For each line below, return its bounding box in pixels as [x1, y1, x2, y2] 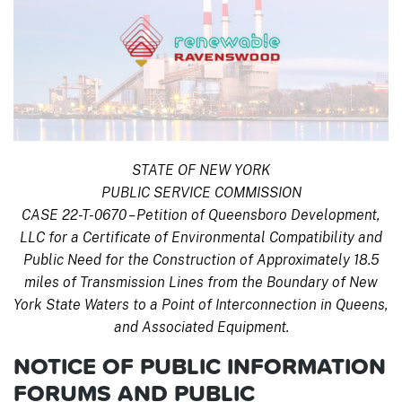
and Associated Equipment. [113, 318, 289, 336]
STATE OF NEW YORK [132, 161, 270, 179]
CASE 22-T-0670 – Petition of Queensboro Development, [22, 205, 380, 223]
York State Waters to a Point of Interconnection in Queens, [13, 295, 389, 313]
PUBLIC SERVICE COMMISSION [100, 183, 301, 201]
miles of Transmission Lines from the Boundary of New [24, 273, 378, 291]
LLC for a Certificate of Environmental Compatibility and [20, 228, 382, 246]
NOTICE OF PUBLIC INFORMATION [13, 348, 386, 382]
